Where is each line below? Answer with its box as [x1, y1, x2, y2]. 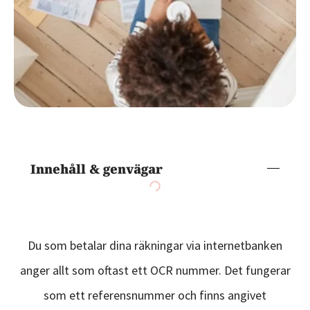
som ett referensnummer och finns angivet [44, 286, 266, 303]
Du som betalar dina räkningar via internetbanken [28, 237, 282, 253]
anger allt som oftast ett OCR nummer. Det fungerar [19, 262, 291, 278]
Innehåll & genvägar [30, 160, 163, 177]
